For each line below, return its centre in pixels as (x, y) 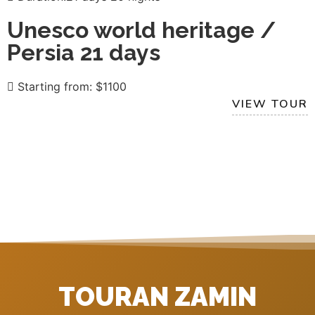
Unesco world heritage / (141, 30)
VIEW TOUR (270, 104)
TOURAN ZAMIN (157, 296)
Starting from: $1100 (70, 86)
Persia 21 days (84, 52)
